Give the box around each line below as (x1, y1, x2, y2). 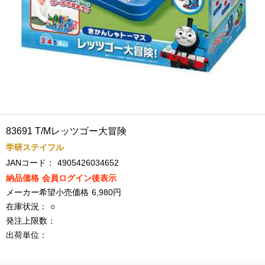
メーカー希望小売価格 (6, 188, 89, 197)
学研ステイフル (6, 143, 64, 152)
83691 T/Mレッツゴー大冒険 (6, 126, 127, 136)
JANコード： (6, 158, 54, 167)
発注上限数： (6, 216, 56, 225)
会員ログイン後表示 (42, 173, 117, 183)
